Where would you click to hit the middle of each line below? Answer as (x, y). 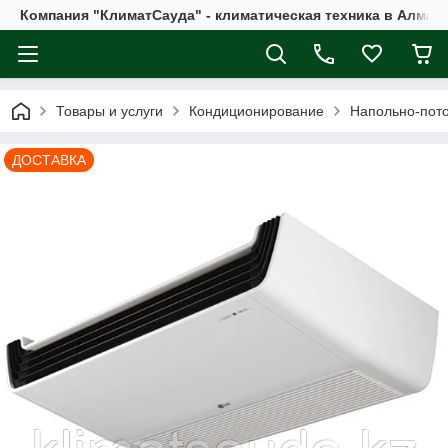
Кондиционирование (256, 111)
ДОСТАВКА (49, 160)
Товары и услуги (109, 111)
